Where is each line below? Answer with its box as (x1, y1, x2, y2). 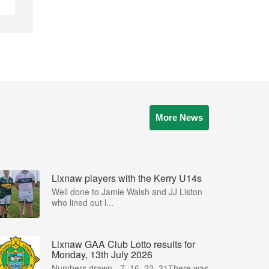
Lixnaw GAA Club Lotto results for (52, 237, 195, 251)
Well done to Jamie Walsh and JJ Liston (52, 186, 202, 198)
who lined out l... (52, 196, 113, 208)
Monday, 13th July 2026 (52, 247, 153, 261)
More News (156, 112, 203, 122)
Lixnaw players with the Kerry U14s (52, 171, 202, 185)
